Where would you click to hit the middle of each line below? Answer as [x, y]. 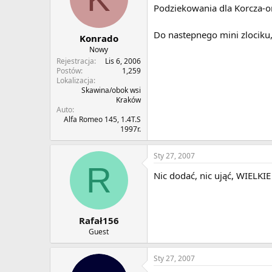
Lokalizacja [75, 81]
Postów [69, 71]
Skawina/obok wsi [111, 90]
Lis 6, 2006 [123, 61]
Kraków [128, 100]
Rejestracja [75, 61]
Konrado [99, 39]
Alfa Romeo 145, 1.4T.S [102, 120]
